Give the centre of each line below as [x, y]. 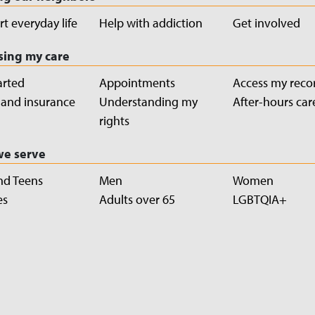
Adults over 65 [137, 199]
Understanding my [148, 101]
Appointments [137, 82]
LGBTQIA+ [260, 199]
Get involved [266, 22]
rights [114, 120]
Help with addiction [151, 22]
